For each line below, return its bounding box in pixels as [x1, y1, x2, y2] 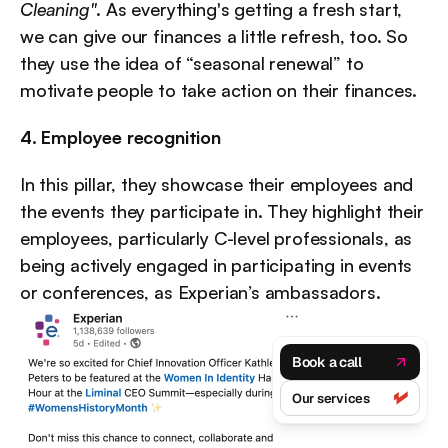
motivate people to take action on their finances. [20, 78, 418, 101]
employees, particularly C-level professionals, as [20, 226, 413, 249]
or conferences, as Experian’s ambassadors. [20, 280, 381, 303]
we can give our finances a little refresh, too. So [20, 24, 409, 47]
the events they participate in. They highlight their [20, 199, 424, 222]
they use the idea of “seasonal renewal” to [20, 51, 364, 74]
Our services [292, 389, 370, 407]
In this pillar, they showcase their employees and [20, 172, 414, 195]
